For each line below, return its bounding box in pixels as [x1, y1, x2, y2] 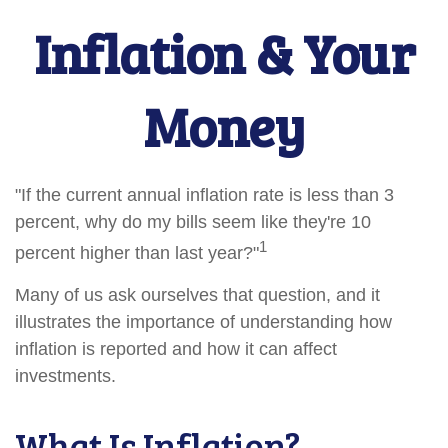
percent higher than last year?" [15, 243, 259, 263]
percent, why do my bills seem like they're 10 [15, 212, 371, 232]
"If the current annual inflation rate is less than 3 [15, 185, 394, 205]
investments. [15, 366, 116, 386]
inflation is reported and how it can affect [15, 339, 337, 359]
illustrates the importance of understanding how [15, 312, 392, 332]
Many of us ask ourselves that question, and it [15, 285, 380, 305]
